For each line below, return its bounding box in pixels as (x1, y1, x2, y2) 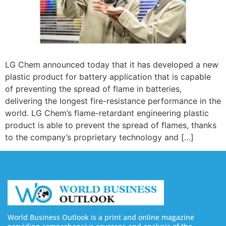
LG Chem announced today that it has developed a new (5, 60, 218, 70)
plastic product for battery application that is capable (5, 72, 211, 82)
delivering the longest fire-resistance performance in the (5, 96, 221, 106)
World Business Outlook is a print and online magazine (8, 212, 194, 222)
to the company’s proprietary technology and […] (5, 132, 194, 143)
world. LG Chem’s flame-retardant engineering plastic (5, 108, 209, 119)
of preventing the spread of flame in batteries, (5, 84, 182, 94)
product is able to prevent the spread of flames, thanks (5, 120, 216, 131)
